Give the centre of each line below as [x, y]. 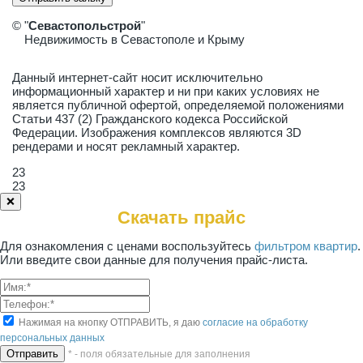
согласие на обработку [255, 322]
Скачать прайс [181, 218]
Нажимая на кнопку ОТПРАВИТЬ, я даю [109, 322]
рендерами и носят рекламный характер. [126, 146]
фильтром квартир [306, 246]
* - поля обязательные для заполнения [159, 354]
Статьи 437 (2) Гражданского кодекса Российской [150, 119]
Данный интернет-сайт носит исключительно [137, 77]
